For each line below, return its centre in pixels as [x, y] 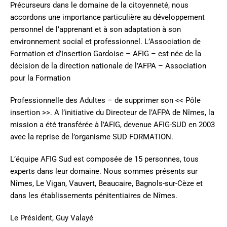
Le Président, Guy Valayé [52, 218]
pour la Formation [40, 78]
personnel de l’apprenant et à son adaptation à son [96, 30]
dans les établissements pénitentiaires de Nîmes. [94, 196]
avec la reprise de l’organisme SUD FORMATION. [92, 137]
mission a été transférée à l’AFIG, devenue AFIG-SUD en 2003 [112, 125]
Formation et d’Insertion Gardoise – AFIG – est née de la [106, 54]
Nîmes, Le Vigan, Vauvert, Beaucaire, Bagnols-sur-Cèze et [106, 184]
